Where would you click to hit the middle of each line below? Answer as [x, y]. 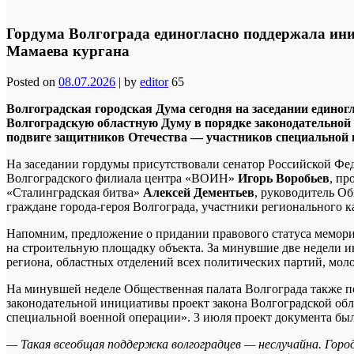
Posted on [32, 81]
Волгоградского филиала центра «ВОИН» [122, 178]
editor [154, 81]
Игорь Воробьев [284, 178]
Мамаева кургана [68, 51]
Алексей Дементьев [199, 192]
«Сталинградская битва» [75, 192]
